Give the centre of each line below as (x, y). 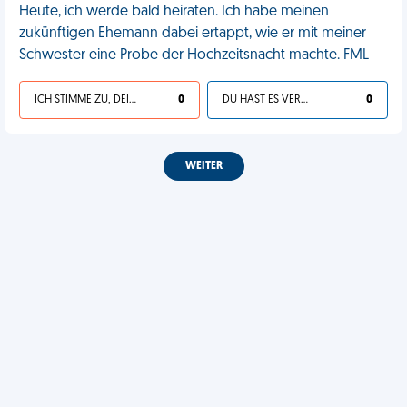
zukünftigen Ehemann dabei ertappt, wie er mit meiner (193, 34)
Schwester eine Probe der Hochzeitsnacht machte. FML (194, 55)
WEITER (203, 166)
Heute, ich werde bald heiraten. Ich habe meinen (174, 12)
